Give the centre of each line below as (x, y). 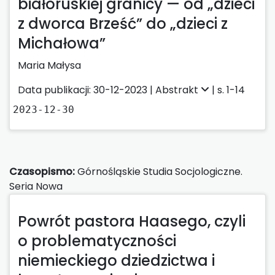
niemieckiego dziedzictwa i (116, 260)
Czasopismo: (42, 171)
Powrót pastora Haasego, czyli (132, 221)
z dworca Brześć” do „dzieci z (123, 23)
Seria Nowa (36, 186)
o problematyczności (97, 241)
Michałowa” (62, 43)
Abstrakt (178, 90)
